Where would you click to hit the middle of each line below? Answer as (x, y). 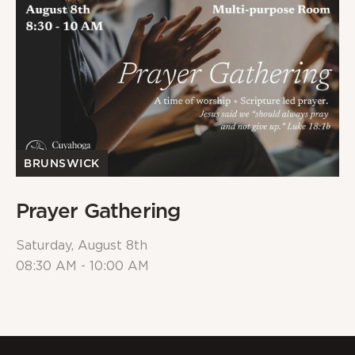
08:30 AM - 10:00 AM (82, 267)
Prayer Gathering (98, 211)
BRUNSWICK (62, 164)
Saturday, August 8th (82, 246)
